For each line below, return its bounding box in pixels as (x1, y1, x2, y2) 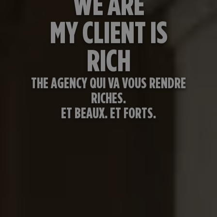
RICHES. (91, 91, 126, 106)
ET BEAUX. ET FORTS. (61, 106, 156, 121)
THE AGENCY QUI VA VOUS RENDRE (31, 76, 186, 91)
